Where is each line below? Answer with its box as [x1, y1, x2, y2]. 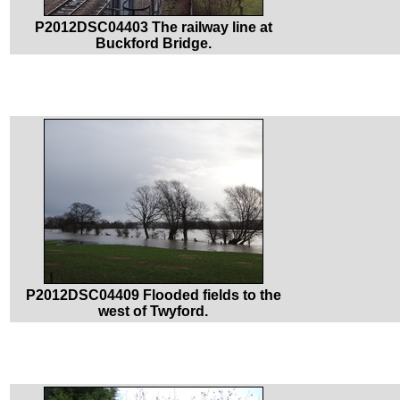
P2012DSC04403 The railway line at [35, 19, 272, 35]
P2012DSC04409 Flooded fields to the [26, 287, 281, 303]
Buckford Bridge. [96, 35, 212, 51]
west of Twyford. [98, 303, 209, 319]
